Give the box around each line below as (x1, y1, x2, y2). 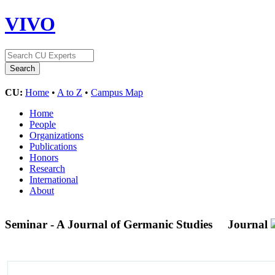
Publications (29, 141, 77, 152)
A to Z (57, 87, 82, 98)
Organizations (29, 130, 83, 141)
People (29, 118, 56, 130)
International (29, 174, 78, 185)
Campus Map (91, 87, 143, 98)
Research (29, 163, 65, 174)
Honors (29, 152, 58, 163)
